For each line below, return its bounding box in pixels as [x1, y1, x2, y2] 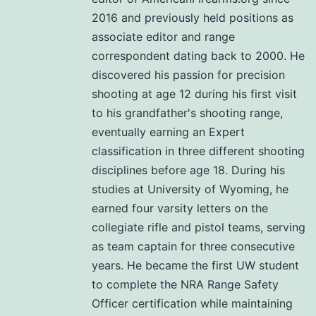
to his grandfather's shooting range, [92, 106, 283, 121]
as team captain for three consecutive [92, 239, 295, 254]
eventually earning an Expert [92, 125, 245, 140]
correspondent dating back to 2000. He [92, 49, 305, 63]
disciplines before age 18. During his [92, 163, 285, 178]
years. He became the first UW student [92, 258, 299, 273]
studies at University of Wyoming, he [92, 182, 288, 197]
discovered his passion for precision [92, 68, 285, 83]
